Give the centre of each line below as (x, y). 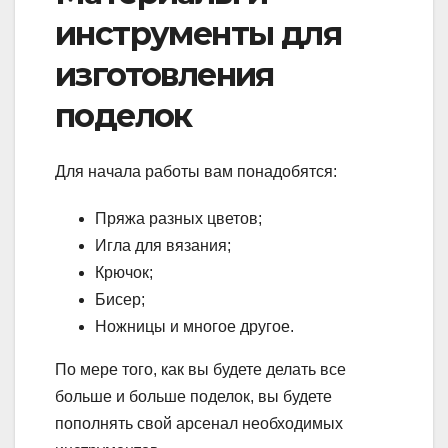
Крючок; (124, 273)
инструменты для (198, 34)
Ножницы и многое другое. (194, 327)
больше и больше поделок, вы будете (193, 397)
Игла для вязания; (163, 246)
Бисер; (120, 300)
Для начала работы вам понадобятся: (196, 172)
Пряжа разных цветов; (178, 219)
